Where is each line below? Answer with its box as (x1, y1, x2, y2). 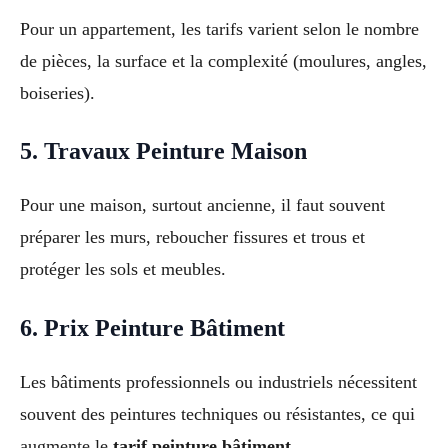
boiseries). (20, 82, 95, 103)
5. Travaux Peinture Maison (20, 138, 307, 165)
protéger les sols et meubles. (20, 259, 226, 280)
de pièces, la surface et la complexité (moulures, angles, (20, 50, 427, 71)
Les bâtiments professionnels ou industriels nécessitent (20, 372, 417, 393)
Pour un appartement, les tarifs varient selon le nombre (20, 18, 419, 39)
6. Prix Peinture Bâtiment (20, 315, 285, 342)
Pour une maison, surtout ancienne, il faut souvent (20, 195, 385, 216)
